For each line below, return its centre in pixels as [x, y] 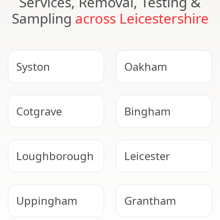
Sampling [43, 18]
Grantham [150, 200]
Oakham [146, 66]
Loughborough [55, 156]
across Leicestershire [142, 18]
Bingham [148, 111]
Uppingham [47, 200]
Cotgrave [39, 111]
